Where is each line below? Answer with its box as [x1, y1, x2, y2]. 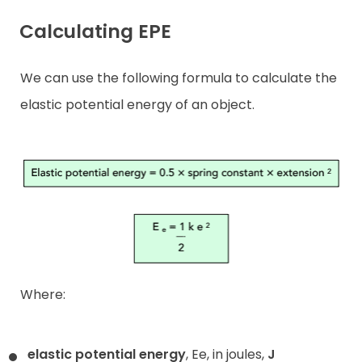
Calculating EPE [19, 18, 171, 44]
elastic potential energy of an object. [20, 95, 255, 115]
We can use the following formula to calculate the [20, 69, 337, 88]
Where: [20, 285, 65, 304]
